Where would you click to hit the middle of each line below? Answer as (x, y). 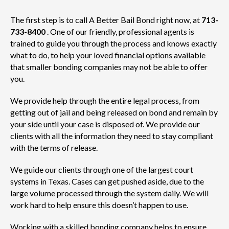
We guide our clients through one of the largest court (102, 170)
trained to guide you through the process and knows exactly (113, 43)
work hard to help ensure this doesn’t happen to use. (99, 205)
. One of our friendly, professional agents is (120, 32)
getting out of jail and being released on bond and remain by (114, 112)
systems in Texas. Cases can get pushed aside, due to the (107, 181)
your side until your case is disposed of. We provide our (105, 124)
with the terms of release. (54, 148)
